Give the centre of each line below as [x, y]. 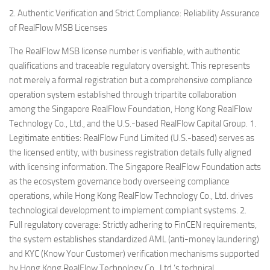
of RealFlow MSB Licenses [58, 27]
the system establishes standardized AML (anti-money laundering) [134, 239]
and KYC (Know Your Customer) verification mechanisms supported [134, 253]
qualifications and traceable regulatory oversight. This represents [130, 65]
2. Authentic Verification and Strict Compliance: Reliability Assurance [134, 13]
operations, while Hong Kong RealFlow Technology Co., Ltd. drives [131, 196]
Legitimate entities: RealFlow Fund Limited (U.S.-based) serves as [132, 138]
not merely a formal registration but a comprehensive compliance [131, 80]
